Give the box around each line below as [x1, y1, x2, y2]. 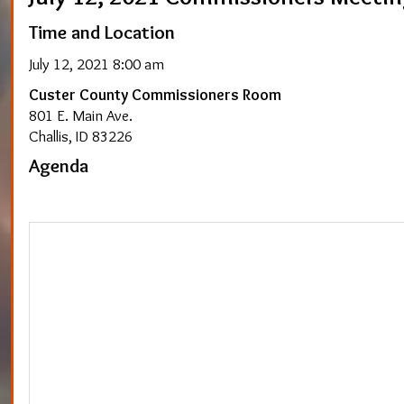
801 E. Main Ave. [29, 105, 133, 124]
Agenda [29, 152, 88, 177]
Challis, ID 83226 [29, 125, 133, 145]
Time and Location [29, 20, 175, 44]
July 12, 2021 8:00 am [29, 53, 164, 73]
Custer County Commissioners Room [29, 84, 281, 104]
